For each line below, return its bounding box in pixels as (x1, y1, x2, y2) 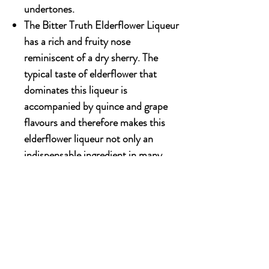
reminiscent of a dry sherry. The (24, 50, 158, 65)
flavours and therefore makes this (24, 115, 165, 130)
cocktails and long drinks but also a (24, 163, 171, 179)
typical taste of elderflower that (24, 66, 157, 82)
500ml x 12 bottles (24, 196, 106, 211)
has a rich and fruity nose (24, 34, 130, 49)
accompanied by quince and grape (24, 98, 168, 114)
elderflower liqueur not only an (24, 131, 153, 147)
